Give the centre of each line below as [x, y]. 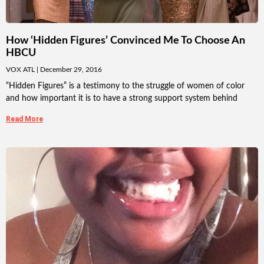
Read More [24, 119]
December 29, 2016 [70, 70]
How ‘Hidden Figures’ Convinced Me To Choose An [126, 41]
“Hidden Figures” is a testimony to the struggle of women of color [125, 86]
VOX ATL [21, 70]
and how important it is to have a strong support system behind [122, 99]
